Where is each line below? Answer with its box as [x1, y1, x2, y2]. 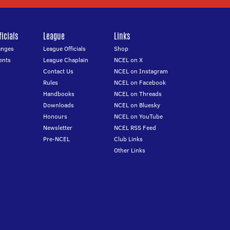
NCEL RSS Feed [114, 123, 157, 132]
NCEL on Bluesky [114, 101, 161, 109]
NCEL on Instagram [114, 67, 168, 75]
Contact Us [43, 67, 73, 75]
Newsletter [43, 123, 72, 132]
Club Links [114, 135, 143, 143]
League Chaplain [43, 55, 88, 64]
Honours [43, 112, 67, 121]
